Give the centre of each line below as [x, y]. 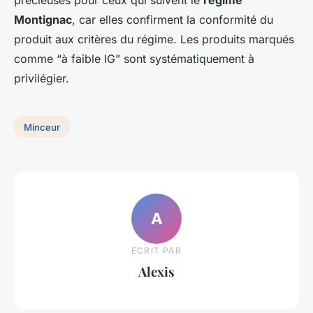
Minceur [42, 127]
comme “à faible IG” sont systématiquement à [134, 58]
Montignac [43, 19]
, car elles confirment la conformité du [173, 19]
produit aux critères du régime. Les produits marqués [154, 39]
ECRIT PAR [156, 251]
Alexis [156, 272]
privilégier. [42, 78]
